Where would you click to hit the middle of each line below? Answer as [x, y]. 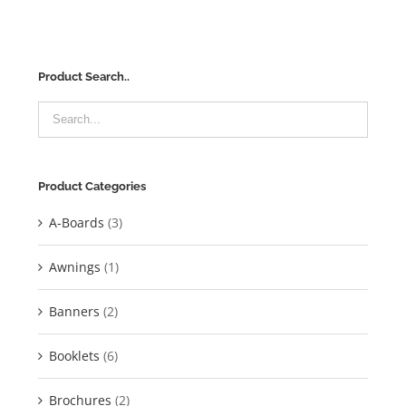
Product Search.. [83, 77]
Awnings [74, 266]
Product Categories [92, 186]
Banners [74, 311]
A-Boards [76, 222]
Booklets [74, 355]
